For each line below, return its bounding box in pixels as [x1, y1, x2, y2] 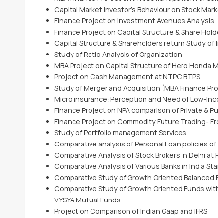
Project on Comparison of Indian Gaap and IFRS [54, 206, 207, 216]
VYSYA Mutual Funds [54, 195, 121, 204]
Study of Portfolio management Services [54, 128, 186, 137]
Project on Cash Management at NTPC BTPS [54, 72, 200, 81]
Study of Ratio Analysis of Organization [54, 50, 182, 59]
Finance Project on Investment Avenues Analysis [54, 16, 214, 25]
